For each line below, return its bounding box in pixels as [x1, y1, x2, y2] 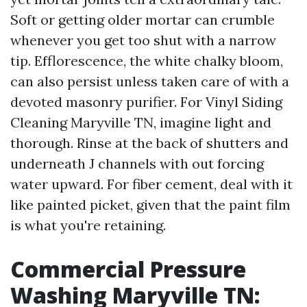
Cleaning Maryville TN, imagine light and [10, 114, 271, 131]
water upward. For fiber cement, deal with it [10, 175, 293, 193]
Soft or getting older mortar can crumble [10, 11, 275, 28]
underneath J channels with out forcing [10, 155, 264, 172]
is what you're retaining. [10, 217, 166, 234]
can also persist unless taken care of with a [10, 73, 289, 90]
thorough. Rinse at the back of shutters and [10, 134, 288, 151]
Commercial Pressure [10, 254, 246, 284]
